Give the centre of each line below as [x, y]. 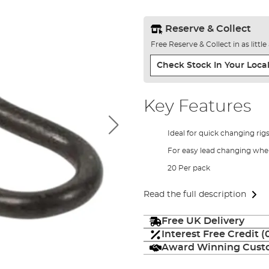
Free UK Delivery [203, 221]
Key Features [197, 107]
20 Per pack [189, 168]
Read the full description [195, 195]
